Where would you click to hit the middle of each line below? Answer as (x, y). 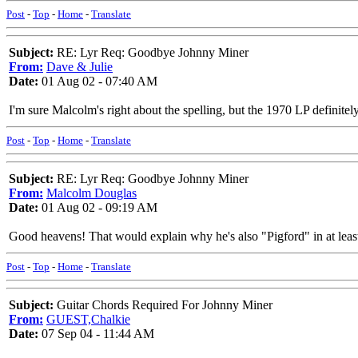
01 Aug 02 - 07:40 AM (98, 81)
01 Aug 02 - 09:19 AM (98, 207)
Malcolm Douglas (91, 193)
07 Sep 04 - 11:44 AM (96, 334)
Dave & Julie (80, 67)
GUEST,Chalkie (88, 319)
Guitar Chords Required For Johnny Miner (163, 305)
